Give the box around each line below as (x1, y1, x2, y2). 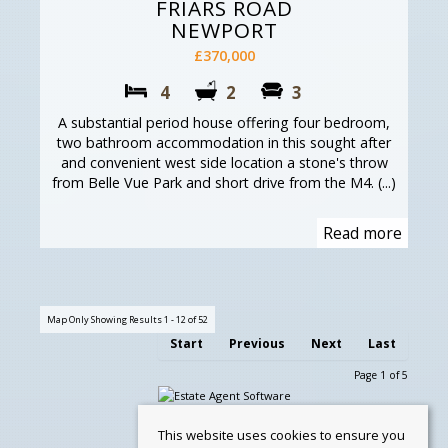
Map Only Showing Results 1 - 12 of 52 (47, 313, 208, 327)
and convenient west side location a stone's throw (60, 153, 388, 173)
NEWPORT (170, 16, 278, 45)
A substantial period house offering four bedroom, (58, 113, 390, 133)
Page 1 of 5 (354, 368, 408, 383)
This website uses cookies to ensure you (158, 426, 405, 444)
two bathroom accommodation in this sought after (57, 133, 391, 153)
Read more (323, 222, 402, 245)
